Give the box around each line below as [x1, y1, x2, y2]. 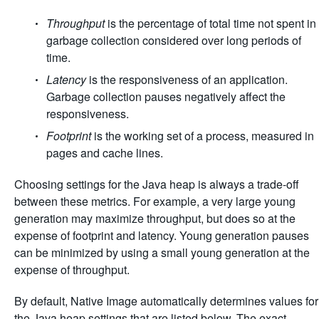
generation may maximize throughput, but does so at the [14, 210, 296, 226]
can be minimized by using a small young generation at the [14, 244, 310, 261]
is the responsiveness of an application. [86, 71, 288, 88]
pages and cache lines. [46, 145, 163, 161]
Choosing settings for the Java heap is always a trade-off [14, 176, 299, 192]
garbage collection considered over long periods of [46, 32, 301, 48]
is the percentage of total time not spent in [105, 15, 316, 31]
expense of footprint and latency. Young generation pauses [14, 227, 309, 244]
